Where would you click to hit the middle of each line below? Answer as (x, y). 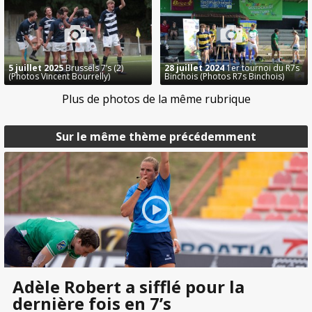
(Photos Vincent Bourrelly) (59, 77)
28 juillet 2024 (194, 68)
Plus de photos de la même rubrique (156, 99)
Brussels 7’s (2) (93, 68)
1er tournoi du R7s (262, 68)
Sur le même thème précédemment (156, 137)
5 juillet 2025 (36, 68)
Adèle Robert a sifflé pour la (128, 286)
